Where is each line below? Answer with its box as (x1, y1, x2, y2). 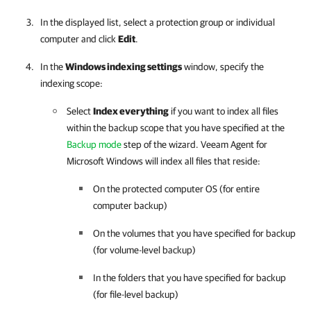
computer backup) (93, 200, 167, 211)
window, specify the (182, 61, 264, 72)
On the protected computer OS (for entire (93, 183, 260, 194)
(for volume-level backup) (93, 244, 196, 255)
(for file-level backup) (93, 289, 178, 300)
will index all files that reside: (143, 155, 260, 167)
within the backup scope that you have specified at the (67, 122, 285, 133)
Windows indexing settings (65, 61, 182, 72)
